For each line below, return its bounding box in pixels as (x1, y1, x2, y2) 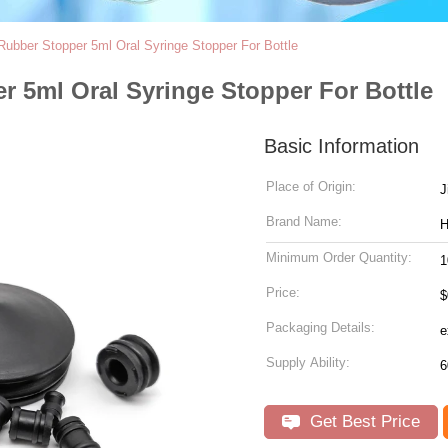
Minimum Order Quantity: (266, 250, 412, 265)
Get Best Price (305, 412, 420, 431)
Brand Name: (266, 214, 342, 229)
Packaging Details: (266, 320, 375, 335)
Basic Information (264, 135, 419, 157)
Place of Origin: (266, 179, 356, 194)
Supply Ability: (266, 355, 350, 370)
